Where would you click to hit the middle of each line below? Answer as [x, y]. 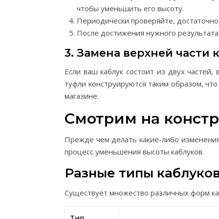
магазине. [82, 96]
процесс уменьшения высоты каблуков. [134, 152]
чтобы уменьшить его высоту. [130, 8]
